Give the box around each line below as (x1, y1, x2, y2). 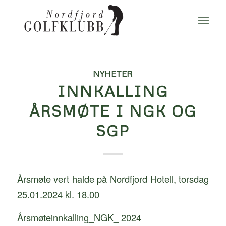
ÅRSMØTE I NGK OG (29, 101, 197, 120)
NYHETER (93, 68, 133, 79)
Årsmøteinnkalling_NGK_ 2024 (17, 211, 141, 224)
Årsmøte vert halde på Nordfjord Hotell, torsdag (17, 172, 209, 185)
